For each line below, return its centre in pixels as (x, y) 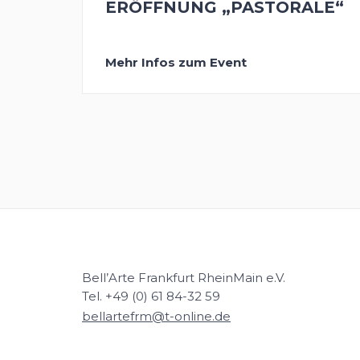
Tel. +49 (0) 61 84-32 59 (151, 297)
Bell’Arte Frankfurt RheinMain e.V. (184, 278)
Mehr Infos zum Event (176, 62)
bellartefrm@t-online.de (156, 317)
